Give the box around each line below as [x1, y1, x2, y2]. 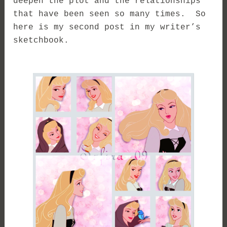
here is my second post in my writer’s [13, 22, 201, 32]
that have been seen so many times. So [13, 9, 206, 19]
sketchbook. [13, 35, 69, 45]
